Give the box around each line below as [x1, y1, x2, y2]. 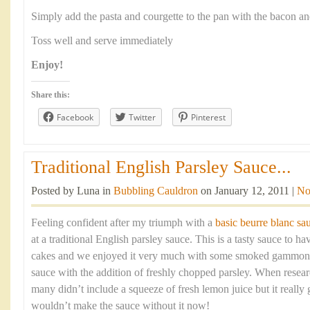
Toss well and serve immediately [31, 35, 173, 47]
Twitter [129, 111, 156, 123]
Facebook [57, 111, 93, 123]
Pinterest [191, 111, 226, 123]
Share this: [31, 90, 70, 100]
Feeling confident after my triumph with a [31, 217, 215, 229]
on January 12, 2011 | [198, 185, 297, 197]
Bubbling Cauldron [113, 185, 198, 197]
